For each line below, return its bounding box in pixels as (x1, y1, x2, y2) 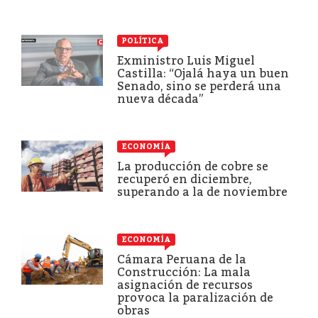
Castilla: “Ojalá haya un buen (117, 66, 289, 80)
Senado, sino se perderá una (117, 79, 281, 93)
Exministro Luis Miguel (117, 53, 255, 67)
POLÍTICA (121, 35, 164, 45)
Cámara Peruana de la (117, 252, 246, 266)
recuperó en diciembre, (117, 172, 252, 186)
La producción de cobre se (117, 159, 268, 173)
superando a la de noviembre (117, 185, 287, 199)
